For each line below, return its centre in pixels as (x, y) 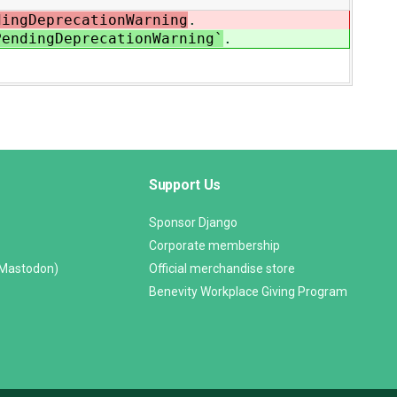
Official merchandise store (222, 269)
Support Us (185, 185)
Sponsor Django (193, 223)
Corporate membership (214, 246)
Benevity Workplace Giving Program (248, 292)
